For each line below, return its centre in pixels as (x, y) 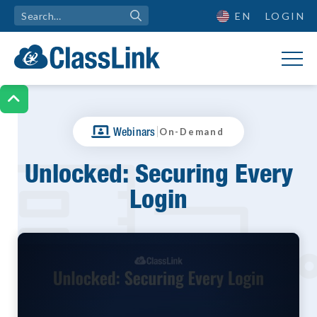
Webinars (134, 131)
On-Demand (191, 131)
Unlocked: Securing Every (158, 173)
